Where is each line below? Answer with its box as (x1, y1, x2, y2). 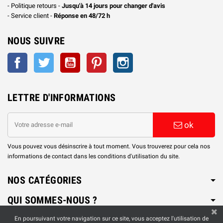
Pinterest (107, 53, 132, 61)
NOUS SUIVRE (7, 34, 65, 47)
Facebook (27, 53, 55, 61)
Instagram (133, 53, 162, 61)
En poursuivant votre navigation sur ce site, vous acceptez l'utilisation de (14, 215, 209, 222)
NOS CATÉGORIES (7, 174, 82, 186)
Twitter (54, 53, 74, 61)
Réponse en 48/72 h (54, 11, 110, 19)
